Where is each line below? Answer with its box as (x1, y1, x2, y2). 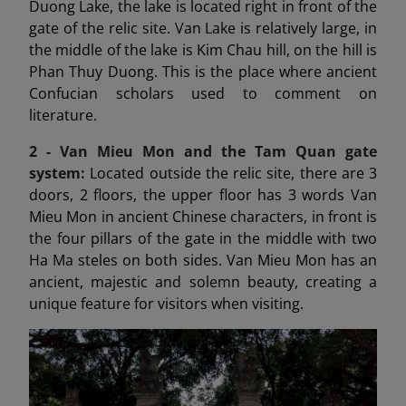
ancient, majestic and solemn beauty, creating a (29, 271, 377, 292)
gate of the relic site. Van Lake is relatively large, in (29, 17, 377, 38)
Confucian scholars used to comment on (29, 82, 377, 103)
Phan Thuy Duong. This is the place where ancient (29, 61, 377, 82)
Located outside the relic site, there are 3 (90, 162, 377, 183)
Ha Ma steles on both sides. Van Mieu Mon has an (29, 249, 377, 270)
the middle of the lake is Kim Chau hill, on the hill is (29, 39, 377, 60)
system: (29, 162, 91, 183)
